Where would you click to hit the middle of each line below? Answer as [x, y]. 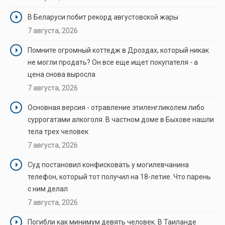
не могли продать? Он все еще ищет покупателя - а [113, 62]
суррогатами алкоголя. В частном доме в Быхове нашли [121, 119]
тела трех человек [58, 131]
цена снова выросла [62, 74]
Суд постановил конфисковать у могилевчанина [108, 164]
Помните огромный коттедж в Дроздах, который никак [118, 50]
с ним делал [48, 189]
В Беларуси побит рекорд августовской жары [103, 17]
